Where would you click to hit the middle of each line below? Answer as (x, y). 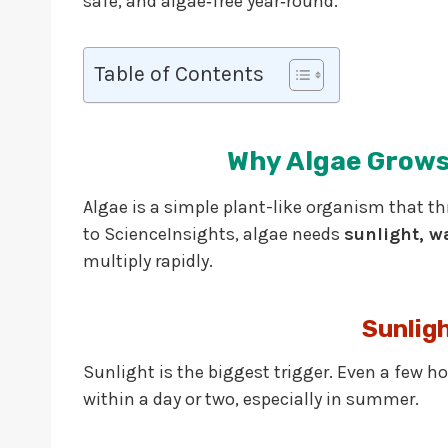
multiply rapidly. (148, 261)
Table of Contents (179, 74)
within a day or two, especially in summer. (251, 399)
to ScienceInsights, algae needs (213, 234)
